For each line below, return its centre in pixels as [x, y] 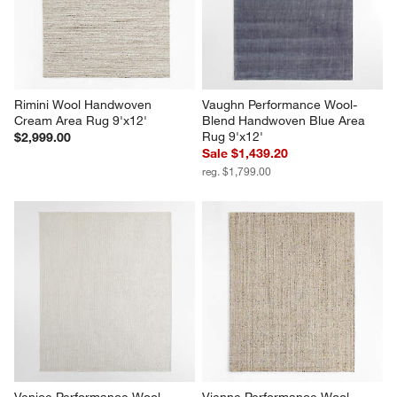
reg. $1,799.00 [237, 171]
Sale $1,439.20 [245, 153]
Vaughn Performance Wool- [280, 104]
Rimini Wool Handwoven [85, 104]
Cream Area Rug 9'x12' [81, 120]
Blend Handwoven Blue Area [285, 120]
